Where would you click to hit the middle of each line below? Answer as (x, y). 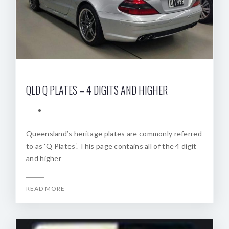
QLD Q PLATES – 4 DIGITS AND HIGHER (97, 90)
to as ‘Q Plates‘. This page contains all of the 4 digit (111, 146)
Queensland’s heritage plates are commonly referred (114, 133)
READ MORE (45, 188)
